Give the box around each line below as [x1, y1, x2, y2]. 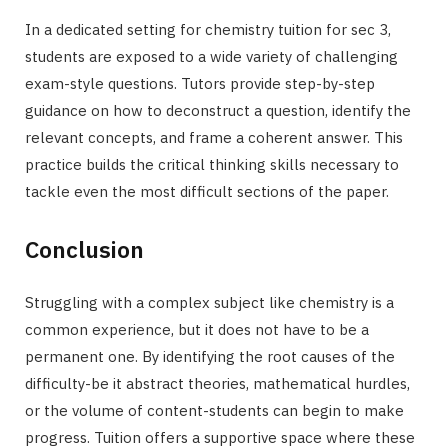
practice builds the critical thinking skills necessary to [25, 154, 399, 174]
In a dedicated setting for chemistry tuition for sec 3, [25, 19, 391, 39]
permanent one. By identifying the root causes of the [25, 347, 395, 367]
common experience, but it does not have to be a [25, 320, 369, 340]
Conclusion [25, 234, 144, 265]
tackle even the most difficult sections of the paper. [25, 181, 389, 201]
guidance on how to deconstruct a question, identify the [25, 100, 411, 120]
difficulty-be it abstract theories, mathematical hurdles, [25, 374, 410, 394]
